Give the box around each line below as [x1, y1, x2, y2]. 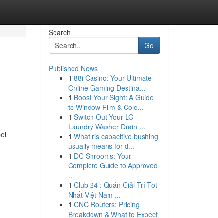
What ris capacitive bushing [73, 131, 158, 141]
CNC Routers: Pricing [73, 200, 140, 209]
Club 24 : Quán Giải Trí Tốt [73, 180, 157, 190]
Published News [48, 63, 98, 73]
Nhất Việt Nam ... [68, 190, 121, 200]
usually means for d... [68, 141, 134, 151]
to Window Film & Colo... [68, 102, 144, 112]
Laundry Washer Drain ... [68, 122, 145, 131]
